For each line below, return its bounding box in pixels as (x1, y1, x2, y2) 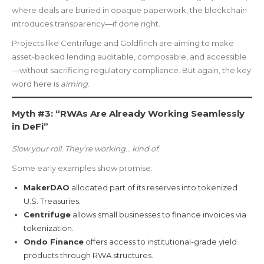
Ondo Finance (24, 237, 84, 247)
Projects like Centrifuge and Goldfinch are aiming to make (12, 38, 234, 48)
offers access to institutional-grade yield (84, 237, 237, 247)
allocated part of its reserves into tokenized (70, 183, 237, 193)
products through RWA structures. (24, 250, 153, 260)
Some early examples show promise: (12, 163, 153, 173)
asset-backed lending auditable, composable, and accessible (12, 52, 247, 62)
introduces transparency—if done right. (12, 19, 160, 29)
